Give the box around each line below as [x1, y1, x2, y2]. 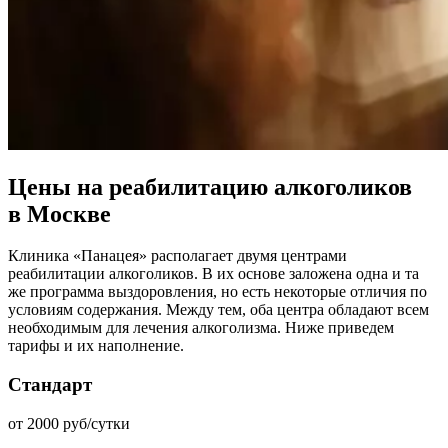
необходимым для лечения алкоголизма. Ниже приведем [8, 319, 394, 337]
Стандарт [8, 374, 92, 396]
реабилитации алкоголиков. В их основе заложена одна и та [8, 265, 419, 283]
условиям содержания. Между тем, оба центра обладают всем [8, 301, 429, 319]
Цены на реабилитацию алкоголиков [8, 173, 412, 200]
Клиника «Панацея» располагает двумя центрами [8, 247, 347, 265]
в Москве [8, 200, 111, 227]
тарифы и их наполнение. [8, 337, 184, 355]
